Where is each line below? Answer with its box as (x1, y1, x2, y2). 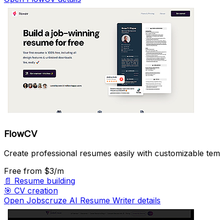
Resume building (14, 176, 75, 186)
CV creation (14, 186, 58, 196)
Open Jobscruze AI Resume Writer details (4, 195, 161, 206)
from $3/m (24, 166, 64, 176)
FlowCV (4, 128, 37, 139)
